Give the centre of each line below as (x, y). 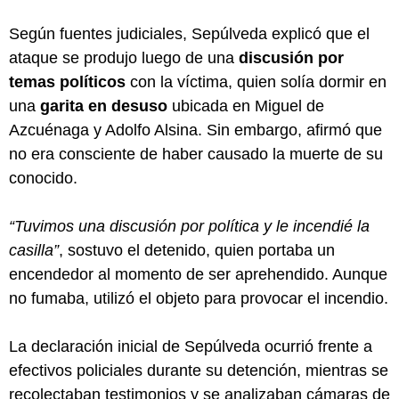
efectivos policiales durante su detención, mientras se (199, 370)
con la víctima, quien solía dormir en (256, 81)
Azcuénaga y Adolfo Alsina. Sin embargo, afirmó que (195, 130)
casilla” (34, 250)
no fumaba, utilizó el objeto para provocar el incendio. (199, 298)
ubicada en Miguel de (246, 106)
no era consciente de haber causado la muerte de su (196, 154)
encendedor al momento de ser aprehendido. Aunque (198, 274)
